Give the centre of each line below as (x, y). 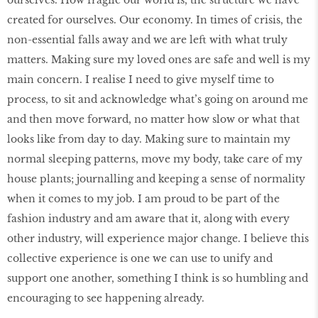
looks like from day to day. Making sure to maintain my (149, 139)
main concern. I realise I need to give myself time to (141, 79)
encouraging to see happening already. (106, 298)
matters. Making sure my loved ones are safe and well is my (159, 59)
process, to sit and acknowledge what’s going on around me (158, 99)
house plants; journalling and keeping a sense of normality (156, 179)
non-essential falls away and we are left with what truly (147, 39)
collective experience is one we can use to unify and (140, 258)
